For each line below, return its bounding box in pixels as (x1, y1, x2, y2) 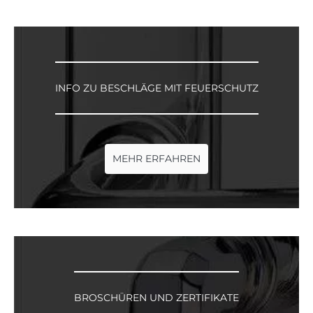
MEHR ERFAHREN (112, 152, 201, 165)
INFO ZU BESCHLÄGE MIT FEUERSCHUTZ (54, 81, 259, 94)
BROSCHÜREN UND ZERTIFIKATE (74, 291, 239, 304)
